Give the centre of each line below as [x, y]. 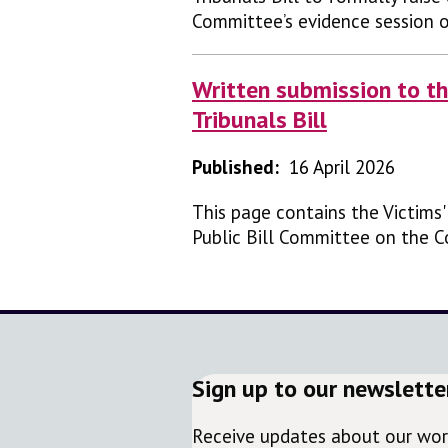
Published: [235, 166]
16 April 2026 [342, 166]
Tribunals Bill [259, 119]
